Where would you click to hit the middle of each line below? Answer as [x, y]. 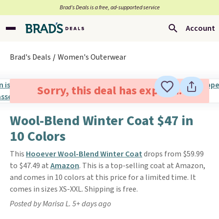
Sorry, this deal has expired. [109, 91]
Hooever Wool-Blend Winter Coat [84, 154]
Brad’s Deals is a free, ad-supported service [109, 8]
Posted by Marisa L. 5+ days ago [60, 204]
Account [200, 28]
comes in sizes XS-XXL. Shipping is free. [74, 189]
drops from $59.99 [173, 154]
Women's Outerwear [92, 57]
